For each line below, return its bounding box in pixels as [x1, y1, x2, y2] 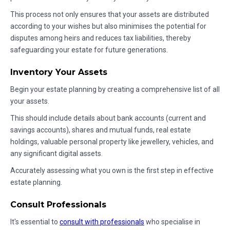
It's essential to [10, 218, 60, 226]
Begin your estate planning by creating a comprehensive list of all [10, 85, 220, 94]
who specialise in [144, 218, 200, 226]
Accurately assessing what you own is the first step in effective [10, 166, 214, 175]
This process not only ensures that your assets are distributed [10, 10, 209, 19]
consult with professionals [60, 218, 144, 226]
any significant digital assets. [10, 149, 103, 158]
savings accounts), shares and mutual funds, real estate [10, 126, 191, 135]
